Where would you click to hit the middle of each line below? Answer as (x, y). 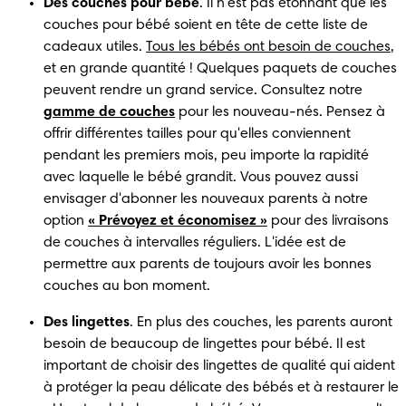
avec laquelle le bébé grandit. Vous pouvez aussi (201, 177)
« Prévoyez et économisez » (178, 221)
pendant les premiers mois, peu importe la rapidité (206, 155)
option (66, 221)
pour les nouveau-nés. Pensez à (280, 112)
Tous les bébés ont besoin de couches (268, 47)
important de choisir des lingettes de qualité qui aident (219, 366)
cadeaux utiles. (95, 47)
